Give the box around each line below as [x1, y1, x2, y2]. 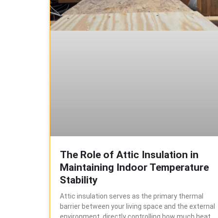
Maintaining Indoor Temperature [60, 161, 209, 173]
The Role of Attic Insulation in [60, 148, 199, 161]
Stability [60, 174, 98, 186]
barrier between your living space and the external [60, 202, 215, 210]
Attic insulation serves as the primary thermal [60, 192, 203, 200]
